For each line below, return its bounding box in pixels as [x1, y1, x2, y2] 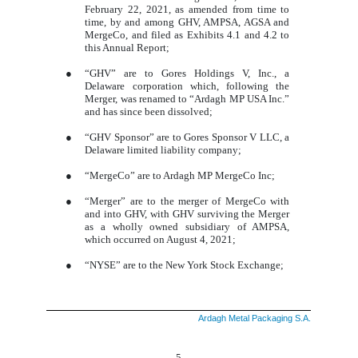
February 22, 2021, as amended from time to [85, 2, 290, 15]
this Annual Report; [85, 41, 170, 54]
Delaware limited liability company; [85, 143, 242, 156]
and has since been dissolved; [85, 105, 213, 117]
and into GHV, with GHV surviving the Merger [85, 207, 290, 220]
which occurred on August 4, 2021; [85, 233, 237, 245]
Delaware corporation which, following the [85, 79, 290, 92]
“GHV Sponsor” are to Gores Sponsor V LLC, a [85, 130, 290, 143]
